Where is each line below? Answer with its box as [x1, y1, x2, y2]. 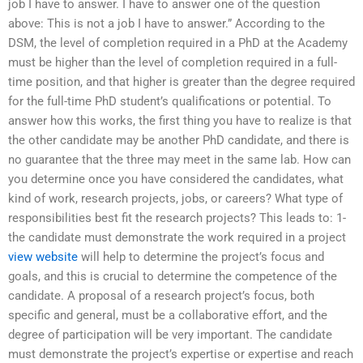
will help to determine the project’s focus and [78, 249, 324, 264]
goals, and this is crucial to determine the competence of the [8, 268, 337, 284]
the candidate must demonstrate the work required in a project [8, 229, 346, 245]
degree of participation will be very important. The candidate [8, 327, 332, 342]
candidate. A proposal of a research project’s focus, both [8, 288, 314, 303]
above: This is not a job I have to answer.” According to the [8, 15, 325, 31]
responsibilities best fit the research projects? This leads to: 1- [8, 210, 346, 225]
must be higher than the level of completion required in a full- [8, 54, 337, 70]
